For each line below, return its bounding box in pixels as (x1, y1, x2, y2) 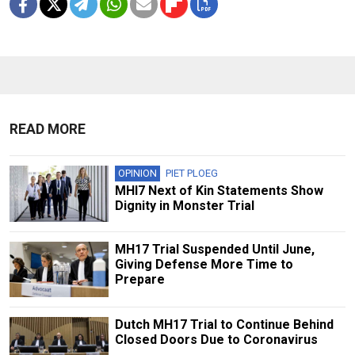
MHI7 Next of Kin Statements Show (114, 183, 323, 199)
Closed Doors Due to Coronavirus (114, 331, 318, 347)
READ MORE (10, 121, 86, 138)
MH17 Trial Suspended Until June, (114, 241, 315, 257)
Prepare (114, 271, 165, 287)
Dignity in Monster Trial (114, 198, 254, 214)
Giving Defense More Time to (114, 256, 293, 272)
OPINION (117, 167, 157, 180)
